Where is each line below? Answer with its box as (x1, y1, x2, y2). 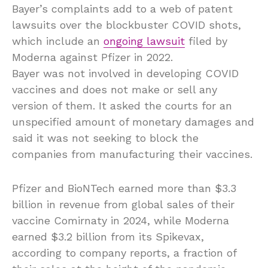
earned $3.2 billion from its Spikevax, (12, 230, 204, 243)
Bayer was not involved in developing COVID (12, 66, 239, 80)
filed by (185, 34, 227, 47)
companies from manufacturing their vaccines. (12, 147, 252, 160)
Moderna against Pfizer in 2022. (12, 50, 173, 63)
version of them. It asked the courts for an (12, 99, 232, 112)
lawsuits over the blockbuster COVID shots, (12, 18, 241, 31)
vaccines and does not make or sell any (12, 83, 217, 96)
